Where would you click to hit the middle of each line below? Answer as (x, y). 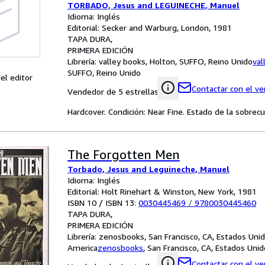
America (83, 248)
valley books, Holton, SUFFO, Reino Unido (176, 61)
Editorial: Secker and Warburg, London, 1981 (150, 28)
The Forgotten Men (124, 155)
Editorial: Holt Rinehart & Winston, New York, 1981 (162, 191)
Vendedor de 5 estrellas (113, 91)
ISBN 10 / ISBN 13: (103, 203)
